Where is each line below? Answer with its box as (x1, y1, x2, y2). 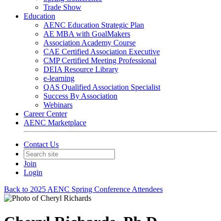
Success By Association (43, 92, 117, 100)
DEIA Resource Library (43, 65, 118, 74)
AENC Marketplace (24, 118, 86, 127)
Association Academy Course (43, 38, 136, 47)
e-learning (43, 74, 74, 82)
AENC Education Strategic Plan (43, 21, 144, 29)
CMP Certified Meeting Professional (43, 56, 156, 65)
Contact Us (24, 140, 59, 148)
